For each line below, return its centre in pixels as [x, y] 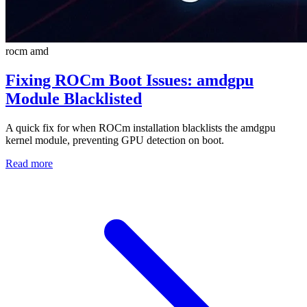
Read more [29, 163]
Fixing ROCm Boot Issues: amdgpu [130, 80]
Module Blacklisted [74, 98]
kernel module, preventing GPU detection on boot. [115, 140]
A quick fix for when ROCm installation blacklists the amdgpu [140, 127]
